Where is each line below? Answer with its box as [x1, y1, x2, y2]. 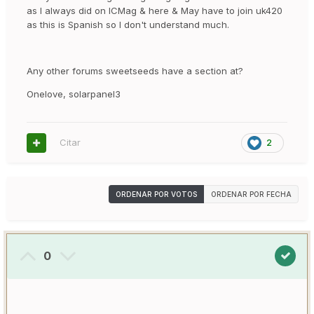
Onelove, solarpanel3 [27, 88, 123, 100]
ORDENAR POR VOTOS [116, 190, 197, 199]
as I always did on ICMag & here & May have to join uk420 [27, 5, 282, 17]
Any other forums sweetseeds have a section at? [27, 65, 246, 77]
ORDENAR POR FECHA [211, 190, 292, 199]
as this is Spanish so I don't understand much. [27, 19, 232, 31]
